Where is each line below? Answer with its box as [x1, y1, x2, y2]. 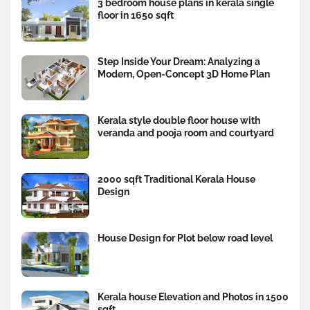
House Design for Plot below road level [98, 232, 273, 244]
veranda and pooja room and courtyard [98, 127, 274, 138]
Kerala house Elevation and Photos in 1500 [98, 291, 289, 302]
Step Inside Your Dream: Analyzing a [98, 55, 260, 67]
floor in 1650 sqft [98, 9, 174, 21]
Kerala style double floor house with [98, 114, 260, 126]
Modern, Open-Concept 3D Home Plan [98, 68, 270, 80]
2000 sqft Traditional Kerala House [98, 173, 255, 185]
